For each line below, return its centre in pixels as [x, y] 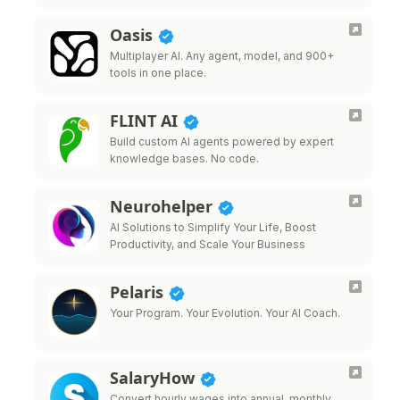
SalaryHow [154, 378]
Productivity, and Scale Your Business [208, 244]
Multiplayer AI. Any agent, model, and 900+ [222, 56]
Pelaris [139, 292]
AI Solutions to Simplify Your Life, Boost [213, 227]
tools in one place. [158, 73]
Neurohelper [163, 206]
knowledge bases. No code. [184, 158]
